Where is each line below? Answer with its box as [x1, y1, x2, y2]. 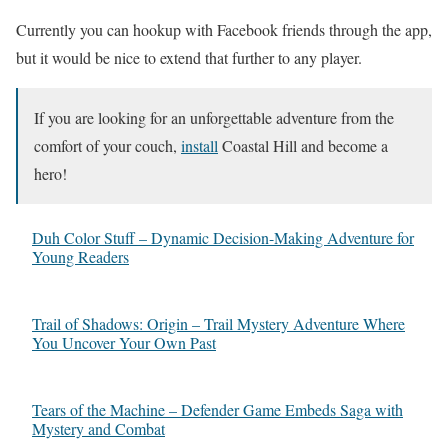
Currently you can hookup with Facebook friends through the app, [16, 19, 432, 41]
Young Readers [32, 246, 129, 268]
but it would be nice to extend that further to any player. [16, 47, 362, 69]
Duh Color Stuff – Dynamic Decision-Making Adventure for [32, 227, 414, 249]
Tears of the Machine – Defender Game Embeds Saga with [32, 399, 403, 421]
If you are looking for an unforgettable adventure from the [34, 107, 394, 129]
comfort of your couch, [34, 135, 181, 157]
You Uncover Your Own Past [32, 332, 216, 354]
